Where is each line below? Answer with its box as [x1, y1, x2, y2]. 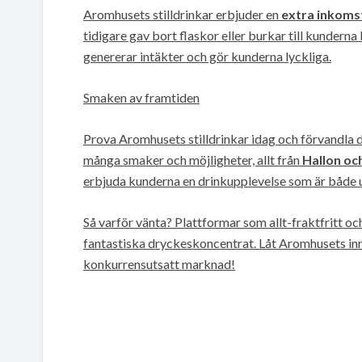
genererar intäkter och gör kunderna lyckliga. [83, 48, 331, 64]
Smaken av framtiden [83, 89, 200, 105]
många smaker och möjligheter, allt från [83, 151, 302, 167]
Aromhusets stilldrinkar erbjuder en [83, 6, 281, 22]
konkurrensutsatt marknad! [83, 255, 235, 271]
